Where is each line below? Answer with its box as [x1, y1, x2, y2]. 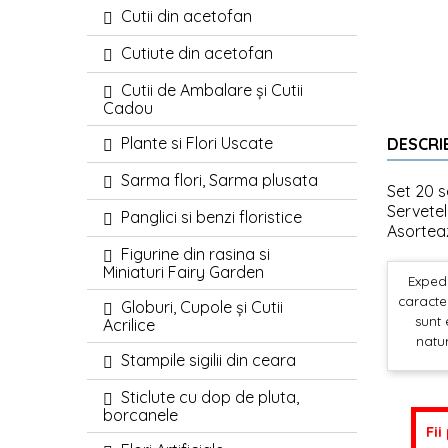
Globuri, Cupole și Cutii [121, 297, 283, 318]
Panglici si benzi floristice [121, 207, 302, 228]
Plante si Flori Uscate [121, 133, 273, 154]
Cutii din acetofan [121, 6, 252, 27]
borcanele [103, 405, 178, 426]
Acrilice [103, 315, 155, 336]
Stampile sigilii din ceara [121, 350, 296, 371]
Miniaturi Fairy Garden [103, 262, 264, 283]
